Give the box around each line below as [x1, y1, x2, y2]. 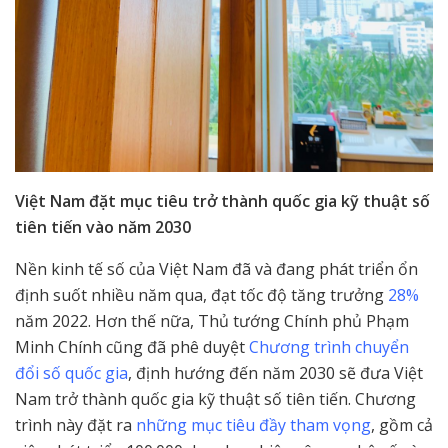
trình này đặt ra [15, 414, 136, 437]
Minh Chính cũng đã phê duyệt [15, 336, 249, 359]
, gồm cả [371, 414, 433, 437]
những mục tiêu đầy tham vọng [136, 414, 371, 437]
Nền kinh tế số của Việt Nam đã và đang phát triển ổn [15, 258, 418, 281]
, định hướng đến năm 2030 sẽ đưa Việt [128, 362, 423, 385]
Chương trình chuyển [249, 336, 409, 359]
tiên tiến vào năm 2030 [15, 216, 191, 239]
